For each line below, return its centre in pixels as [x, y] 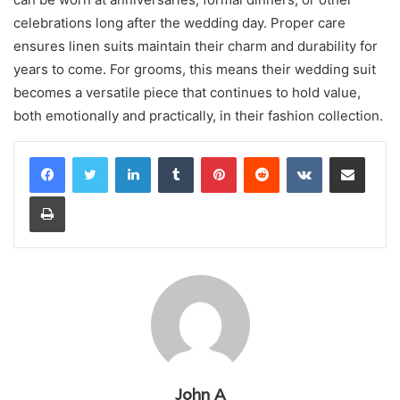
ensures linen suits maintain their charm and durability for [196, 46]
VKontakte [350, 156]
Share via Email [379, 156]
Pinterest [261, 156]
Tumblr [212, 156]
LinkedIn [173, 156]
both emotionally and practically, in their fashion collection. [198, 115]
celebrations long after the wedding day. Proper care [179, 22]
